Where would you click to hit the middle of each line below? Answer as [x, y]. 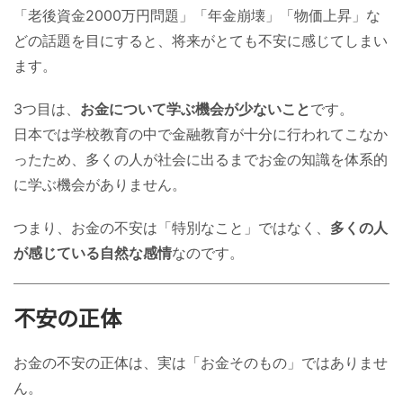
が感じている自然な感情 [93, 252]
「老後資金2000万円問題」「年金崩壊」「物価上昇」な [197, 15]
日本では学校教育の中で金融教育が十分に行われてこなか [201, 134]
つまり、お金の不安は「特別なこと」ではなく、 [172, 227]
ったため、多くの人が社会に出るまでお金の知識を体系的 [201, 159]
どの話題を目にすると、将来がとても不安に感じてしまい [201, 40]
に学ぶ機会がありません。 [100, 184]
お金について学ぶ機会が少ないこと [195, 108]
